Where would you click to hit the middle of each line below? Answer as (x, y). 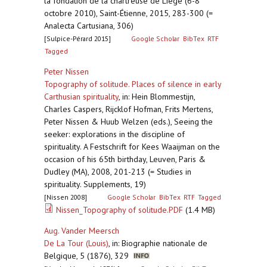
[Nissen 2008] (66, 197)
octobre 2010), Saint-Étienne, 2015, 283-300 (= (128, 13)
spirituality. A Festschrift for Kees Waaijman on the (132, 147)
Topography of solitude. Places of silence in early (133, 84)
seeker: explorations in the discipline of (114, 134)
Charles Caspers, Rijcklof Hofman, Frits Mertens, (128, 109)
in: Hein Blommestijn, (159, 97)
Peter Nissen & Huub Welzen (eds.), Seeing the (128, 122)
